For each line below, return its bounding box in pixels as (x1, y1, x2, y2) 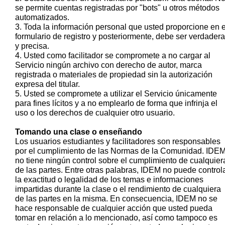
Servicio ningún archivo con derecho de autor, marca (15, 60, 202, 69)
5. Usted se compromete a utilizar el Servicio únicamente (15, 89, 217, 98)
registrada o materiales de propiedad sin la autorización (15, 70, 212, 79)
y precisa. (15, 41, 49, 50)
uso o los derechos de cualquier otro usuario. (15, 108, 175, 117)
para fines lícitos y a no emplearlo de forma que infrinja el (15, 98, 217, 107)
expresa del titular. (15, 79, 80, 88)
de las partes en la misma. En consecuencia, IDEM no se (15, 194, 217, 203)
